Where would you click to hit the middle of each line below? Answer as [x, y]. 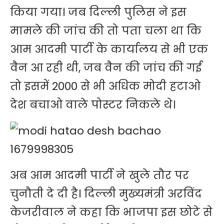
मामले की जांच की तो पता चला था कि [106, 31]
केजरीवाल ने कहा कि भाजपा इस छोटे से [111, 212]
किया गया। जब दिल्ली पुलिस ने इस [98, 12]
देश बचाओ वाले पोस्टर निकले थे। [94, 105]
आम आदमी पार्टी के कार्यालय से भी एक [109, 49]
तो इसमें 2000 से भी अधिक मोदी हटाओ [105, 86]
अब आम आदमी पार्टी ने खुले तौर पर [99, 175]
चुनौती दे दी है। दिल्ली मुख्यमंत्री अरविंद [106, 194]
